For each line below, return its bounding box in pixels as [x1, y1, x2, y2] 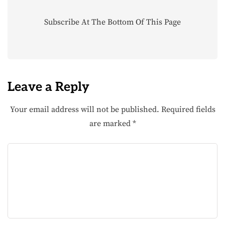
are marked [89, 118, 133, 129]
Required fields [161, 104, 215, 115]
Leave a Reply [8, 79, 89, 94]
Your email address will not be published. [10, 104, 159, 115]
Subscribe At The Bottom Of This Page [44, 17, 181, 27]
